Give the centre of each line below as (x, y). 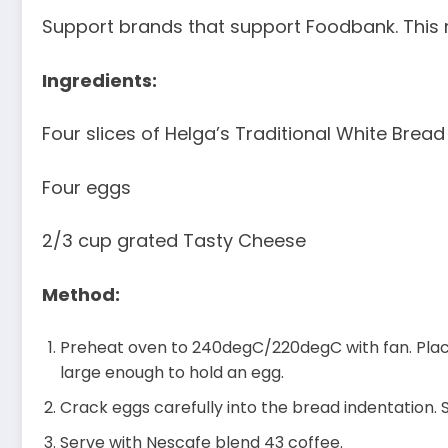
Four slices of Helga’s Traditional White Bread (243, 134)
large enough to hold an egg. (172, 372)
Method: (81, 294)
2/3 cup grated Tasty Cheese (174, 241)
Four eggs (86, 187)
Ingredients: (99, 80)
